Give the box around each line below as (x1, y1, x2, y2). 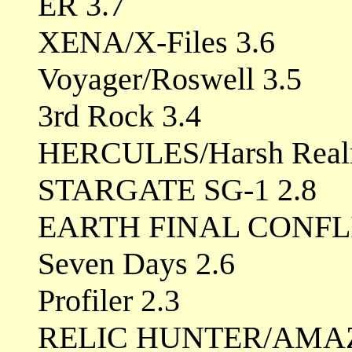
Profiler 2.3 (38, 282, 180, 318)
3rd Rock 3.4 (38, 97, 201, 134)
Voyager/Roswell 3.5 (38, 60, 302, 97)
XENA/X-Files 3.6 (38, 24, 275, 60)
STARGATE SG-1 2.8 (38, 171, 317, 207)
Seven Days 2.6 (38, 245, 235, 281)
